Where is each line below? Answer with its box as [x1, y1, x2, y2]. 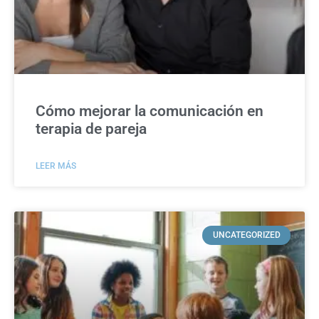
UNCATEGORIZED [212, 230, 281, 241]
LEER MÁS [36, 161, 76, 172]
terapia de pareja [36, 120, 147, 138]
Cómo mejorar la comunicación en [36, 103, 263, 120]
